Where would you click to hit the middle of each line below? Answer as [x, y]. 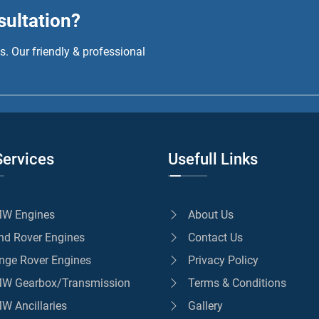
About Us [211, 214]
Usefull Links [213, 159]
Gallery [205, 305]
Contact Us [215, 237]
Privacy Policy [223, 260]
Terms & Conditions [237, 283]
